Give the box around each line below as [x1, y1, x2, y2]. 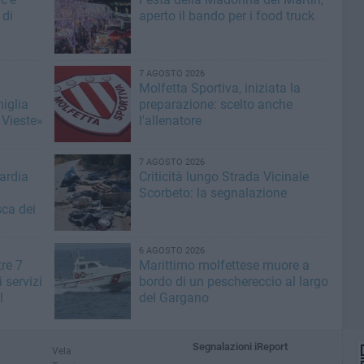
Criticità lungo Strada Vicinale [138, 169, 309, 184]
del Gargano [138, 290, 209, 305]
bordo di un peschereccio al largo [138, 274, 328, 289]
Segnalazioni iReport [193, 340, 288, 353]
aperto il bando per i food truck [138, 8, 314, 24]
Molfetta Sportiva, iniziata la [138, 80, 301, 96]
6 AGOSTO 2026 [138, 245, 205, 256]
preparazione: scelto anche [138, 97, 292, 112]
